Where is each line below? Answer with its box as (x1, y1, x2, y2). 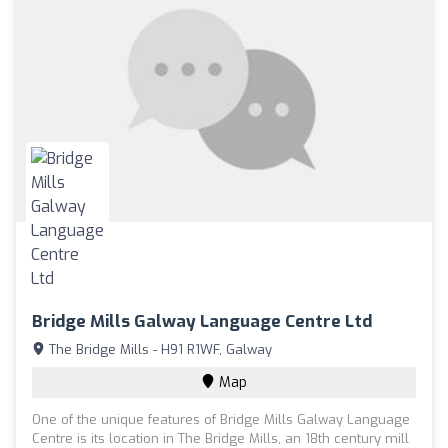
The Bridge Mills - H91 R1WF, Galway (45, 340, 272, 358)
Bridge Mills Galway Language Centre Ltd (32, 309, 372, 333)
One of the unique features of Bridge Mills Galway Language (32, 410, 410, 428)
